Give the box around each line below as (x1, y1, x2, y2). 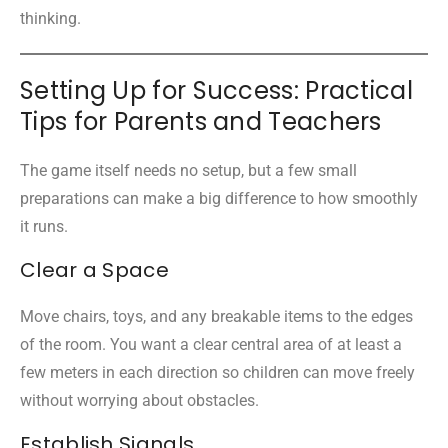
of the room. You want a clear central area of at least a (20, 334, 402, 354)
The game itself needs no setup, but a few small (20, 160, 357, 180)
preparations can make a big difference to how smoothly (20, 188, 418, 208)
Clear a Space (20, 255, 169, 284)
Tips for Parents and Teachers (20, 104, 382, 138)
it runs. (20, 216, 68, 236)
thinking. (20, 8, 81, 28)
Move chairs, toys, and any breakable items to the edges (20, 306, 413, 326)
